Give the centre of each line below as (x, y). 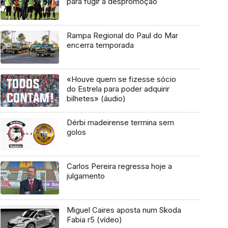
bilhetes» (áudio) (96, 98)
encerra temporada (100, 45)
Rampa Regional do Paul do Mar (122, 36)
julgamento (85, 176)
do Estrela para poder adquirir (118, 89)
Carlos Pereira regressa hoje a (119, 166)
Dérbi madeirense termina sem (120, 123)
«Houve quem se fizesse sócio (121, 79)
